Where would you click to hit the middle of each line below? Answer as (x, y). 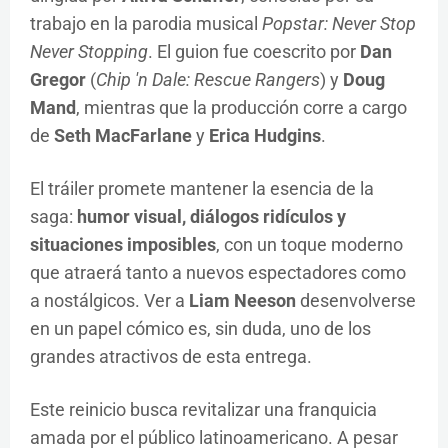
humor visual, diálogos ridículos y (211, 217)
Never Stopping (89, 52)
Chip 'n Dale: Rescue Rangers (208, 80)
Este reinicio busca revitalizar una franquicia (203, 410)
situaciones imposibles (123, 245)
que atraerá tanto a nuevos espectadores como (218, 273)
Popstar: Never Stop (339, 24)
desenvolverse (356, 301)
